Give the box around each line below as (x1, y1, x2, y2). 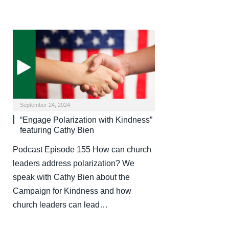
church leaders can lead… (13, 200, 108, 209)
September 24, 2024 (20, 101, 70, 108)
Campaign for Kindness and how (13, 186, 131, 195)
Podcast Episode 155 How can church (13, 145, 151, 154)
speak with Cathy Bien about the (13, 172, 130, 181)
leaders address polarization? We (13, 158, 134, 168)
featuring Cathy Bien (20, 125, 94, 134)
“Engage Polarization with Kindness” (20, 115, 152, 124)
